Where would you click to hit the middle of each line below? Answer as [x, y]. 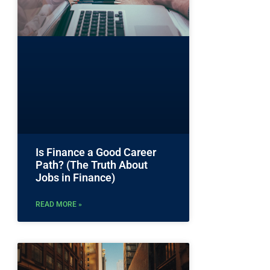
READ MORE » [59, 205]
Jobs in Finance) [75, 178]
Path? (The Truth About [92, 165]
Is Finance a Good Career [96, 152]
